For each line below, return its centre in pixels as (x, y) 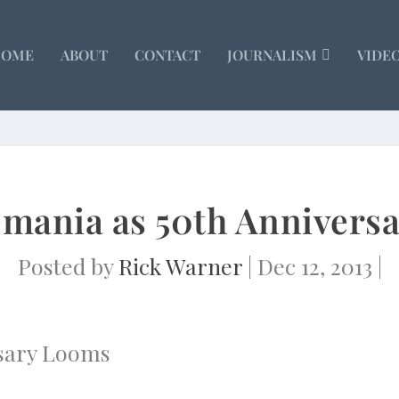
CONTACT (167, 55)
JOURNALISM (272, 55)
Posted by (68, 266)
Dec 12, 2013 (314, 266)
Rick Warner (180, 266)
